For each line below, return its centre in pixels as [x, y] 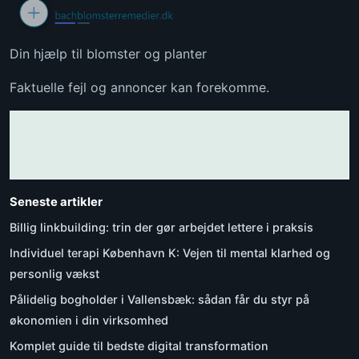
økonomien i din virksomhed [89, 321]
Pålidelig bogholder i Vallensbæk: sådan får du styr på [159, 300]
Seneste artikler [56, 202]
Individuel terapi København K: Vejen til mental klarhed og [170, 253]
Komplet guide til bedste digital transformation [139, 346]
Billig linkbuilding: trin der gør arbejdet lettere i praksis [161, 228]
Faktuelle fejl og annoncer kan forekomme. [139, 88]
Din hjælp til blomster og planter [108, 54]
